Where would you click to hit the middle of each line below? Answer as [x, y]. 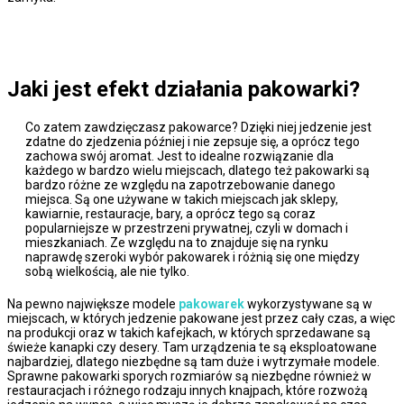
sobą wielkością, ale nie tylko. [107, 271]
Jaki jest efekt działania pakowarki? [184, 89]
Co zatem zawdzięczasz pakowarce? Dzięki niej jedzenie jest [198, 127]
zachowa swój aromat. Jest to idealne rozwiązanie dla [179, 156]
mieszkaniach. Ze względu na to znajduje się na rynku [177, 242]
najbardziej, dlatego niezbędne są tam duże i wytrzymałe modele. [193, 361]
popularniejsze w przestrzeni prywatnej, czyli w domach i [187, 228]
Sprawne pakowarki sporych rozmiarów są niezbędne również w [189, 376]
